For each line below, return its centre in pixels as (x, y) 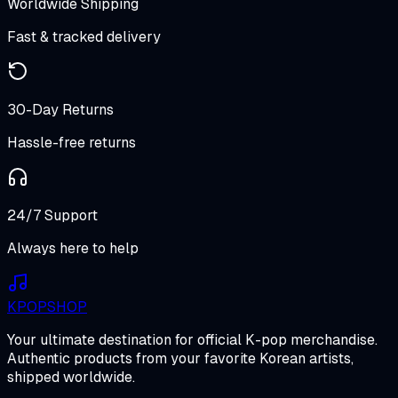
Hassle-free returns (72, 143)
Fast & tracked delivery (84, 37)
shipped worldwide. (71, 377)
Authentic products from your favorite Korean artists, (180, 358)
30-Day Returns (60, 110)
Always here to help (73, 248)
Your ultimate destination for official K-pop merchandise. (192, 340)
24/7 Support (52, 215)
